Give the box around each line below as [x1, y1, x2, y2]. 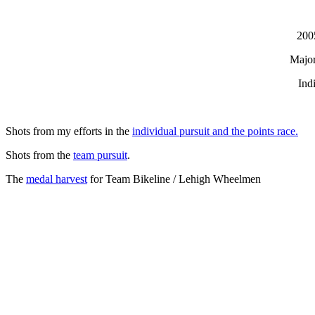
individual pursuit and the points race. [132, 125, 298, 137]
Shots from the [6, 149, 73, 161]
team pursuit [73, 149, 127, 161]
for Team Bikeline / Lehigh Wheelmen [87, 173, 261, 185]
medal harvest [26, 173, 87, 185]
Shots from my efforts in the [6, 125, 132, 137]
